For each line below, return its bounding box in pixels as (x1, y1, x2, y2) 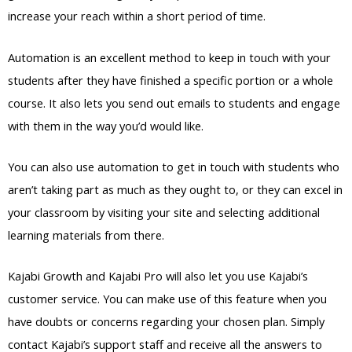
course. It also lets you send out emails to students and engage (8, 94, 340, 111)
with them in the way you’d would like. (8, 117, 203, 134)
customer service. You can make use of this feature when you (8, 291, 327, 307)
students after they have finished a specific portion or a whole (8, 71, 333, 88)
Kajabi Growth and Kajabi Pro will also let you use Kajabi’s (8, 268, 308, 284)
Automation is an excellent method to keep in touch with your (8, 49, 331, 65)
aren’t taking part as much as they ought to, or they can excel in (8, 181, 343, 198)
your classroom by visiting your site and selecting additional (8, 204, 320, 221)
